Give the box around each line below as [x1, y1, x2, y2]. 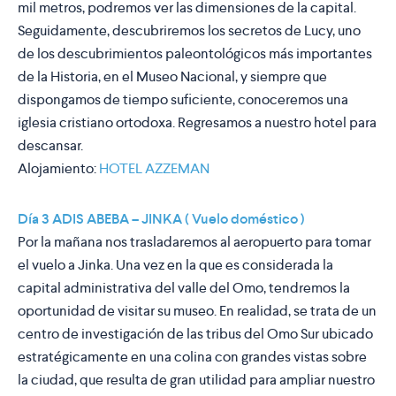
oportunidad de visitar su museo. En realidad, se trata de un [18, 301, 377, 321]
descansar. [18, 136, 83, 156]
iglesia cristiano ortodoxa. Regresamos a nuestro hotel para [18, 113, 377, 133]
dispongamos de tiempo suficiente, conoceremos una [18, 90, 348, 110]
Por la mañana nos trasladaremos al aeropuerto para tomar [18, 232, 371, 252]
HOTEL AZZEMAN [99, 159, 209, 179]
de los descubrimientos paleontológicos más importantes [18, 44, 372, 64]
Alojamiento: [18, 159, 99, 179]
